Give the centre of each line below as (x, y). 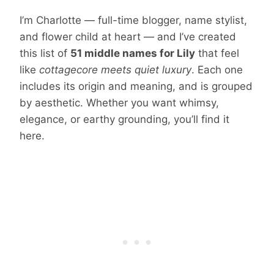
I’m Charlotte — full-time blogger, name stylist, (133, 20)
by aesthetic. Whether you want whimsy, (119, 102)
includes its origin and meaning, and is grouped (136, 86)
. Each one (217, 69)
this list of (45, 53)
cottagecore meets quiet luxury (115, 69)
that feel (217, 53)
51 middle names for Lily (133, 53)
